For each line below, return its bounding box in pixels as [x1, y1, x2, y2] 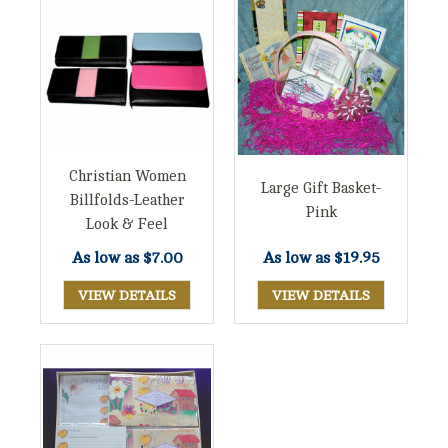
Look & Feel [86, 215, 168, 233]
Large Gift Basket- [261, 179, 381, 197]
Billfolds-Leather [69, 191, 185, 209]
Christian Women [68, 167, 186, 185]
